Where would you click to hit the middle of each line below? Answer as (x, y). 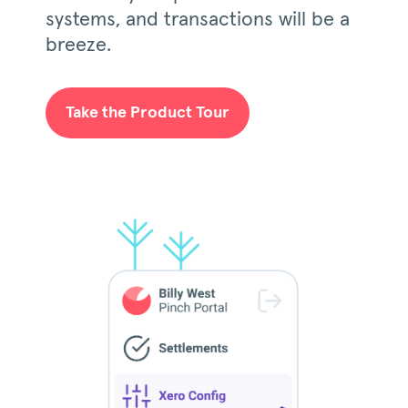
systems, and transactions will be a (198, 20)
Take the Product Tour (148, 112)
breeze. (78, 45)
